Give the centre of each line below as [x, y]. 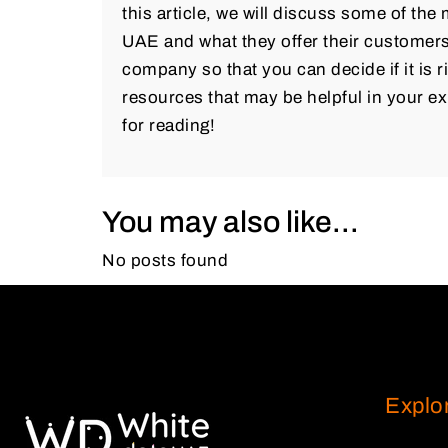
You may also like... [230, 221]
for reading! [168, 125]
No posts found [165, 260]
